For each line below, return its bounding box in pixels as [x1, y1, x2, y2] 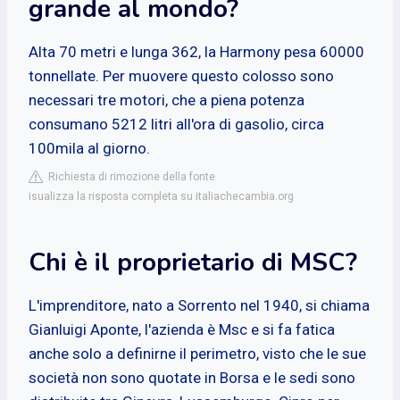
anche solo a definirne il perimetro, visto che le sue [29, 344, 366, 362]
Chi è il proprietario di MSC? [29, 245, 357, 279]
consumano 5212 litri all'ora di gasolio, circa [29, 114, 324, 133]
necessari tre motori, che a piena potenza [29, 90, 304, 109]
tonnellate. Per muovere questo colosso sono [29, 66, 334, 85]
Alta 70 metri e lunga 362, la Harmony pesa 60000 [29, 42, 364, 61]
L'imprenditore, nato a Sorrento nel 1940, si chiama [29, 296, 370, 314]
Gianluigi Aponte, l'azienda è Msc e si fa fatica [29, 320, 335, 338]
